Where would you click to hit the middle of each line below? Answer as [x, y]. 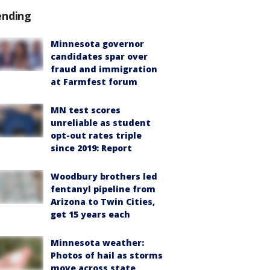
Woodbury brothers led [104, 176]
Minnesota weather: [97, 243]
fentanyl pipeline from [103, 189]
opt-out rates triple [96, 135]
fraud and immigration [104, 69]
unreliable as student [101, 123]
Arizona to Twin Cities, [103, 202]
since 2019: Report [91, 148]
